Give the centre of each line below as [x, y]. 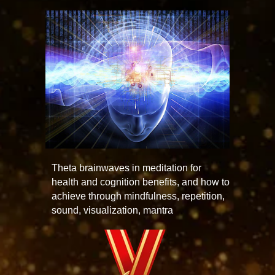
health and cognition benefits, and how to [141, 182]
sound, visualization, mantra [112, 210]
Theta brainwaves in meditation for [126, 168]
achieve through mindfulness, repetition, [138, 196]
